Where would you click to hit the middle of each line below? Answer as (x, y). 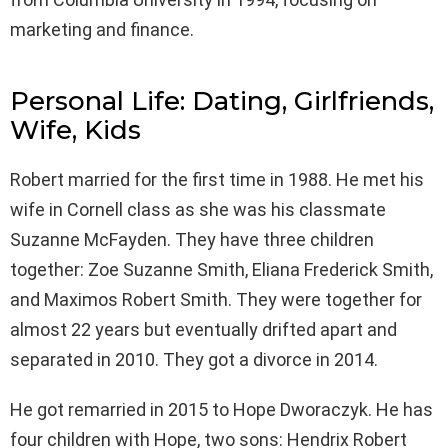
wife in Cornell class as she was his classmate (198, 209)
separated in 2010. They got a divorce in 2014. (194, 359)
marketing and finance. (102, 29)
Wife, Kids (75, 129)
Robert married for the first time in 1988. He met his (217, 179)
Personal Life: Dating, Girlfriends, (222, 100)
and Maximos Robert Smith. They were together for (216, 299)
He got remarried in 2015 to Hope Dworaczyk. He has (221, 409)
